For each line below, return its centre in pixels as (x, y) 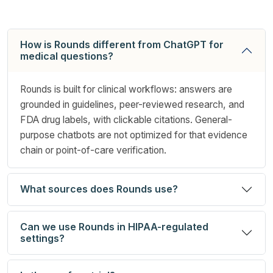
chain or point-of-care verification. (93, 150)
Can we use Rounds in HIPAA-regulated (114, 226)
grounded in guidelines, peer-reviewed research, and (132, 104)
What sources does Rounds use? (99, 189)
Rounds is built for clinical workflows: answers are (126, 89)
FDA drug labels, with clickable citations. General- (126, 119)
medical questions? (67, 56)
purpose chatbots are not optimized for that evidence (134, 135)
